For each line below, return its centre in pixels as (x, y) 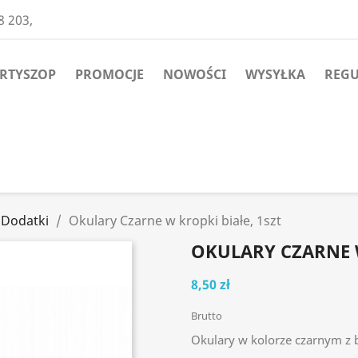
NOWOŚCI (195, 74)
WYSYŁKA (275, 74)
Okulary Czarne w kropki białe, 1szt (175, 221)
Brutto (207, 316)
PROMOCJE (109, 74)
